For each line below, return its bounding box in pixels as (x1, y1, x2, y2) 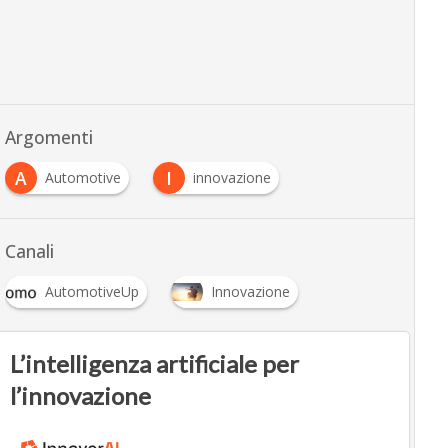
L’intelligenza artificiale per (10, 349, 300, 379)
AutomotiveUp (44, 282, 139, 302)
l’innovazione (10, 381, 152, 411)
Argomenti (4, 125, 93, 150)
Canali (4, 239, 54, 264)
